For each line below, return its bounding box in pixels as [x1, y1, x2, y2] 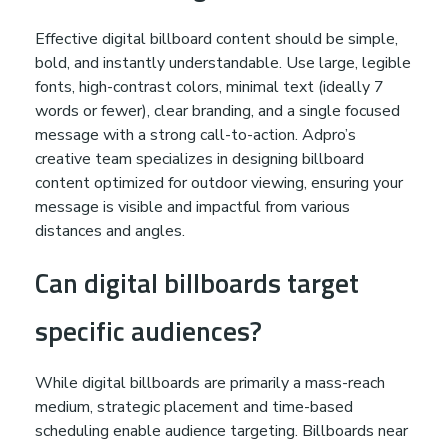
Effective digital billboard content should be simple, [35, 27, 398, 50]
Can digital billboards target [35, 261, 359, 303]
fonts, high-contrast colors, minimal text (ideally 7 [35, 75, 384, 98]
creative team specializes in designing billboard [35, 147, 364, 170]
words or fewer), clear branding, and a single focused [35, 99, 400, 122]
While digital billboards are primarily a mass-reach [35, 371, 385, 394]
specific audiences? [35, 309, 262, 351]
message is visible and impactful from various [35, 195, 350, 218]
